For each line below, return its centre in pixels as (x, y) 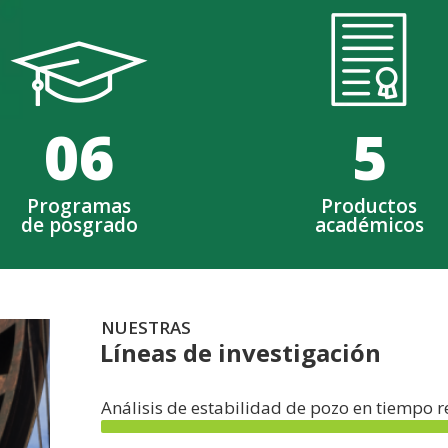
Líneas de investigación (240, 352)
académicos (369, 224)
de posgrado (79, 224)
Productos (369, 205)
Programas (79, 205)
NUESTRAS (146, 327)
